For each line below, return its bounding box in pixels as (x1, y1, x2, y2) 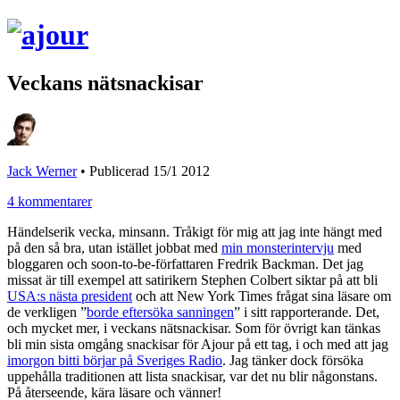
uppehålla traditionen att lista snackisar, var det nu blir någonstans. (7, 368, 378, 384)
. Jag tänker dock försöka (222, 352, 363, 368)
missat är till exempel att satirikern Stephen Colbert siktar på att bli (7, 271, 378, 287)
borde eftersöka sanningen (87, 304, 234, 320)
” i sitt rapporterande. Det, (234, 304, 379, 320)
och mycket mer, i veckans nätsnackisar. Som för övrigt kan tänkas (7, 320, 380, 336)
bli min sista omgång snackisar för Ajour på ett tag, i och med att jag (7, 336, 388, 352)
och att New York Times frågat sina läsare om (132, 287, 391, 304)
